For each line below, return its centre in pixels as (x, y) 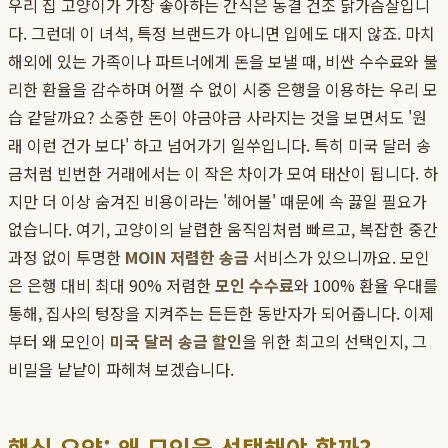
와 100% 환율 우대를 (366, 285)
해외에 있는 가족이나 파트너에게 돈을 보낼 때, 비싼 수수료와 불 (223, 61)
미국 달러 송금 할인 (176, 341)
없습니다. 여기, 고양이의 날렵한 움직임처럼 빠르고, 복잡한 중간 (223, 229)
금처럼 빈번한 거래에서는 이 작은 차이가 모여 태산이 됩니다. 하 (223, 173)
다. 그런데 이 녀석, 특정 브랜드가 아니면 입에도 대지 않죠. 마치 (221, 33)
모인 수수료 (254, 285)
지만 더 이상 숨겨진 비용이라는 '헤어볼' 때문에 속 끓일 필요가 (217, 201)
